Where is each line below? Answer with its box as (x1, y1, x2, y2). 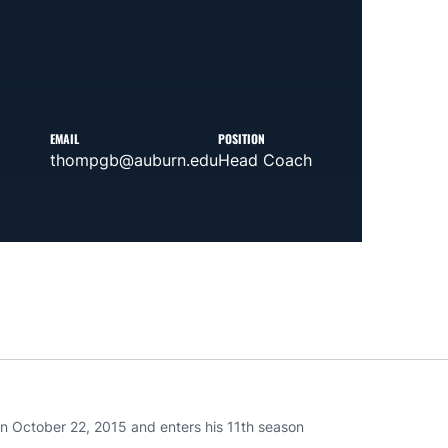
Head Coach (217, 149, 312, 170)
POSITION (217, 129, 265, 147)
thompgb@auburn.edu (49, 149, 218, 170)
